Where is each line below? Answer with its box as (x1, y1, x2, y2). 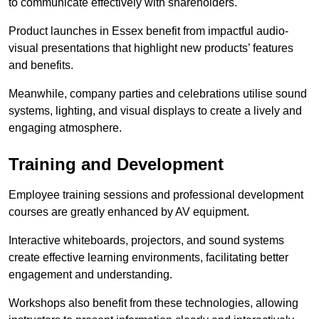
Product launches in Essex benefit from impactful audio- (9, 25, 288, 38)
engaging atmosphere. (9, 122, 122, 135)
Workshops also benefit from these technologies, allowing (9, 297, 298, 310)
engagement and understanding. (9, 268, 172, 281)
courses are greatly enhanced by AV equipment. (9, 206, 249, 219)
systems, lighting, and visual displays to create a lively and (9, 105, 302, 117)
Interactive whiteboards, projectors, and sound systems (9, 234, 284, 247)
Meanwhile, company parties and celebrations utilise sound (9, 88, 307, 100)
